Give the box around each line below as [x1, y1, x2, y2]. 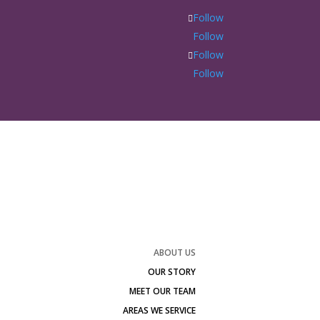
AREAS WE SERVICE [123, 304, 196, 316]
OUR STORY [148, 266, 196, 278]
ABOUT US [154, 246, 196, 259]
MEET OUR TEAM [129, 285, 196, 297]
